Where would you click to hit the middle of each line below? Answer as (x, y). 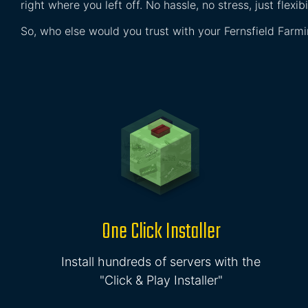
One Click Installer (161, 232)
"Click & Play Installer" (161, 280)
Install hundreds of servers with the (161, 262)
